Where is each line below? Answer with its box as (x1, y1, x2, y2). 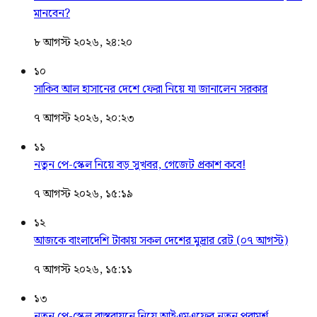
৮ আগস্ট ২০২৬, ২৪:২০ (34, 33, 132, 52)
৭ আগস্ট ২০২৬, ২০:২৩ (34, 109, 134, 127)
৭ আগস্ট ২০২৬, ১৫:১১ (34, 260, 132, 279)
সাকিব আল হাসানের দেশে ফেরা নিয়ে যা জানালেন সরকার (34, 80, 267, 98)
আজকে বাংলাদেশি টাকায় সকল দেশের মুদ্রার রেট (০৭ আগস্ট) (34, 231, 288, 250)
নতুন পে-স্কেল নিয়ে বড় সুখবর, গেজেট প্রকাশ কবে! (34, 156, 246, 174)
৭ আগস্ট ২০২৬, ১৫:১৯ (34, 185, 133, 203)
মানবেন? (34, 4, 70, 23)
